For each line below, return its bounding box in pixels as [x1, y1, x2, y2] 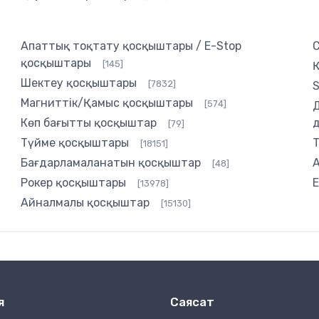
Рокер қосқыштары [20, 176, 126, 190]
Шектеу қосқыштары [20, 76, 137, 90]
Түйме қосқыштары [20, 136, 129, 150]
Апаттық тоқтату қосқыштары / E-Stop [20, 39, 241, 53]
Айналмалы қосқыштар [20, 196, 150, 210]
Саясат [170, 295, 214, 310]
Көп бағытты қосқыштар [20, 116, 157, 130]
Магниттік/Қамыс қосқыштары [20, 96, 193, 110]
